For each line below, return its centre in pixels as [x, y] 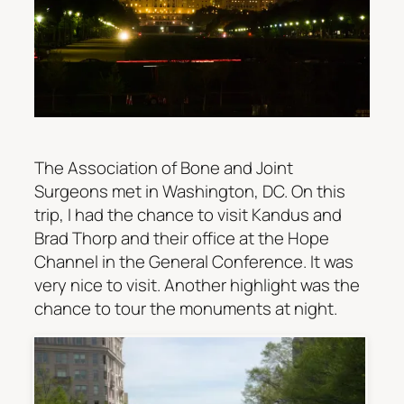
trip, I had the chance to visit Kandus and [188, 215]
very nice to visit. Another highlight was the [197, 285]
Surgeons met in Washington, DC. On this [190, 192]
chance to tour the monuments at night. [186, 309]
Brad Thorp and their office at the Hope [182, 239]
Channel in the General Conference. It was [194, 262]
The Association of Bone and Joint [164, 168]
